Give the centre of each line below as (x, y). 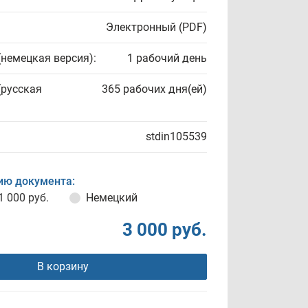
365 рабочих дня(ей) (154, 89)
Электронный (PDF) (156, 27)
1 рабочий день (167, 58)
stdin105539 (176, 136)
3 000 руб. (165, 230)
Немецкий (112, 198)
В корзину (63, 266)
